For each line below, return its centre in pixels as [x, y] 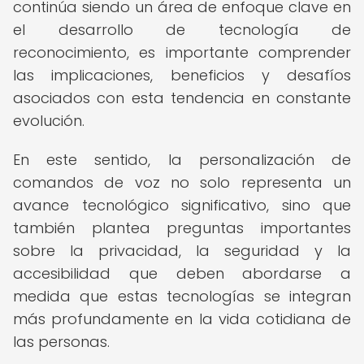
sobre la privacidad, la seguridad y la [182, 251]
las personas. [61, 342]
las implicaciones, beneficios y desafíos [182, 75]
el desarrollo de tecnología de [182, 30]
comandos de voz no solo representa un [182, 182]
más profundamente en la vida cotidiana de [182, 319]
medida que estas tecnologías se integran [182, 296]
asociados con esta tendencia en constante [182, 98]
